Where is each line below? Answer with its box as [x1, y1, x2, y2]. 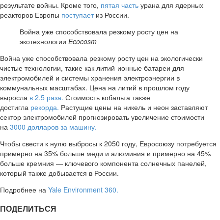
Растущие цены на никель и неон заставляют [59, 102, 208, 112]
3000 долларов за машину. [10, 122, 97, 132]
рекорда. [30, 102, 59, 112]
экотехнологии [20, 36, 68, 47]
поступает [61, 10, 94, 20]
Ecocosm [68, 36, 97, 47]
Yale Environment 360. [48, 185, 118, 195]
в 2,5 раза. [29, 92, 63, 103]
